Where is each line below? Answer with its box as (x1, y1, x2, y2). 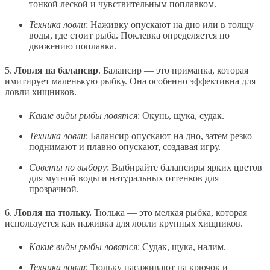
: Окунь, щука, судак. (137, 110, 224, 121)
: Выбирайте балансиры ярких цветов (107, 162, 262, 172)
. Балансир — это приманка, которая (98, 64, 248, 75)
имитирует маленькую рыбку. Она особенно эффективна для (5, 75, 256, 86)
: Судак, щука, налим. (137, 242, 226, 253)
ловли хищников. (5, 86, 77, 97)
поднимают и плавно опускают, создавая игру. (29, 141, 221, 152)
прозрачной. (29, 183, 79, 194)
